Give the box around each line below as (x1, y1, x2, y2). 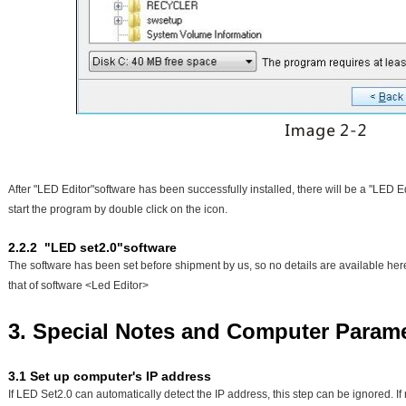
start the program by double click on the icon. (8, 202, 227, 216)
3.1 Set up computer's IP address (8, 368, 211, 383)
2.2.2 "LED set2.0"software (8, 239, 177, 255)
